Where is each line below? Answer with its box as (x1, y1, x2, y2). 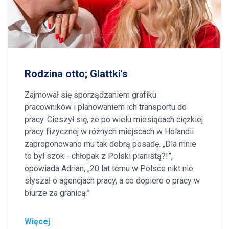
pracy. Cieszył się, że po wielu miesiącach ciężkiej (25, 114, 203, 124)
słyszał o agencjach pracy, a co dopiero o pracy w (25, 175, 200, 186)
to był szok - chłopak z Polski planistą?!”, (25, 151, 173, 161)
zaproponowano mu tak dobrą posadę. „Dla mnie (25, 139, 196, 149)
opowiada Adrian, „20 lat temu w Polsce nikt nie (25, 163, 193, 173)
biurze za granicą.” (25, 188, 90, 198)
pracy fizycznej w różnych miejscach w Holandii (25, 126, 194, 136)
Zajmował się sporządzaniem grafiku (25, 89, 156, 100)
